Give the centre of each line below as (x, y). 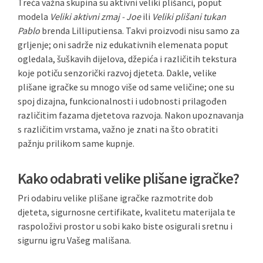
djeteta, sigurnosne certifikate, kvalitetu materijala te (127, 212)
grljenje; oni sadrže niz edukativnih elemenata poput (123, 45)
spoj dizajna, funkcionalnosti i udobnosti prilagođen (122, 101)
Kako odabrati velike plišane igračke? (128, 178)
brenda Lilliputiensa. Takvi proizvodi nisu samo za (140, 31)
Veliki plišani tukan (189, 16)
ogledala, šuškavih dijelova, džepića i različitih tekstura (127, 59)
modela (34, 16)
